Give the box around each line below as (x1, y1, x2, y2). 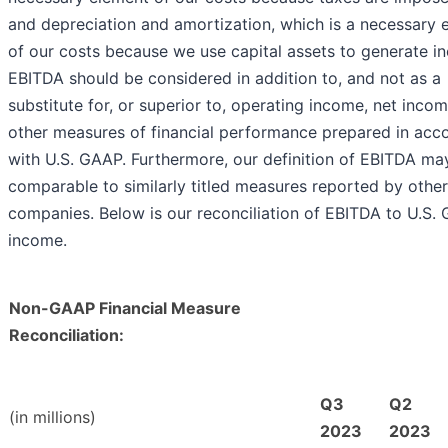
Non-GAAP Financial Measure (9, 298, 241, 319)
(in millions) (9, 407, 96, 428)
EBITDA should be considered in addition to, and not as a (8, 68, 441, 89)
